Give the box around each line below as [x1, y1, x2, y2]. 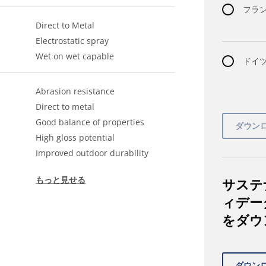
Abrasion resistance [36, 85, 115, 97]
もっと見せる [36, 174, 86, 185]
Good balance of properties [36, 116, 145, 128]
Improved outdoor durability [36, 147, 149, 159]
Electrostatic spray [36, 35, 109, 46]
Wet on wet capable [36, 50, 115, 62]
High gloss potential [36, 132, 115, 143]
